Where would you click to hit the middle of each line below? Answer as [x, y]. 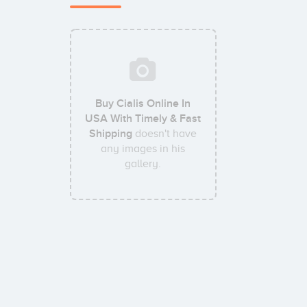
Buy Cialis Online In [143, 103]
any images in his [143, 149]
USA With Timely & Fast [143, 119]
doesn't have [165, 134]
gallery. [143, 164]
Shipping [111, 134]
